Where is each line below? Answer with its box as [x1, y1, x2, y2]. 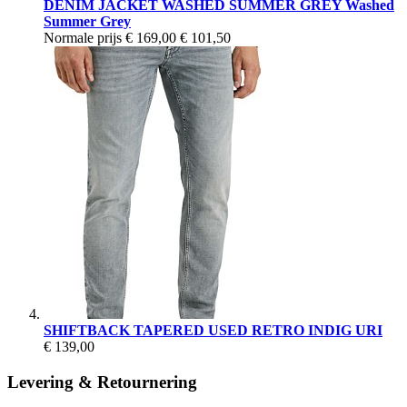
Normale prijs [44, 30, 122, 45]
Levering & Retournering [7, 372, 197, 392]
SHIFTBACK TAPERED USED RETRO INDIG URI [44, 323, 382, 338]
